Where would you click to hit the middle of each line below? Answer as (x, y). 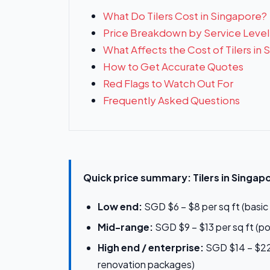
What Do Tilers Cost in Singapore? (185, 16)
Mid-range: (125, 227)
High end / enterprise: (151, 248)
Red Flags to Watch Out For (168, 83)
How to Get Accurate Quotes (173, 67)
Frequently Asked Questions (171, 100)
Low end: (120, 207)
